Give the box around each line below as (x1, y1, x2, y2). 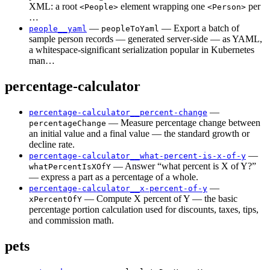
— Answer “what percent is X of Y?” (111, 160, 256, 171)
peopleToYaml (101, 24, 159, 33)
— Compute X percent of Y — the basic (82, 193, 237, 204)
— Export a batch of (159, 22, 239, 33)
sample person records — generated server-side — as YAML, (29, 33, 262, 44)
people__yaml (29, 24, 87, 33)
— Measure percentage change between (106, 117, 260, 128)
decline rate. (29, 139, 75, 149)
